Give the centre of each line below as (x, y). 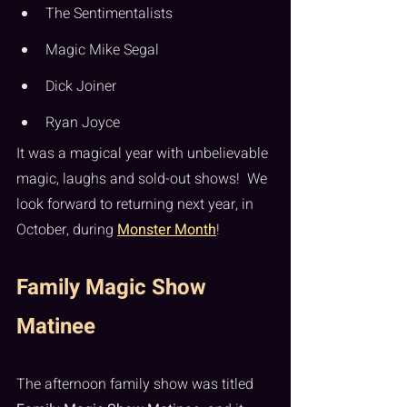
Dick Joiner (81, 87)
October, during (67, 230)
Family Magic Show (114, 288)
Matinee (56, 327)
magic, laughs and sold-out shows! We (144, 179)
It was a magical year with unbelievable (144, 154)
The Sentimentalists (109, 14)
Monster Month (167, 230)
